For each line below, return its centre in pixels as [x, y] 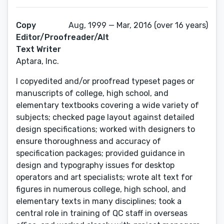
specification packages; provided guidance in [100, 153]
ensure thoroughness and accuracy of [88, 141]
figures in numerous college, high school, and [101, 189]
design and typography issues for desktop [95, 165]
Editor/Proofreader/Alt [62, 37]
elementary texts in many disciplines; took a [99, 201]
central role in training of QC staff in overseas [102, 213]
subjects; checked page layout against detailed [105, 117]
